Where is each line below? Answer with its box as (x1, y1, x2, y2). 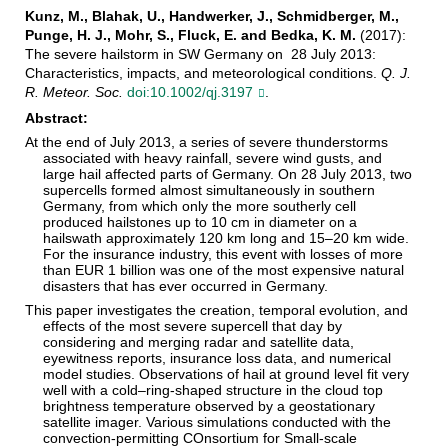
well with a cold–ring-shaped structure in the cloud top (43, 382, 384, 399)
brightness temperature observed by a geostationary (43, 398, 376, 415)
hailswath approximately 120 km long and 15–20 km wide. (43, 230, 410, 247)
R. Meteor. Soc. (24, 84, 123, 101)
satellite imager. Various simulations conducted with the (43, 414, 392, 431)
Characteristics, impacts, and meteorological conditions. (24, 65, 381, 82)
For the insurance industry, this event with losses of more (43, 246, 404, 263)
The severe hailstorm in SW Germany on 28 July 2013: (24, 46, 376, 63)
